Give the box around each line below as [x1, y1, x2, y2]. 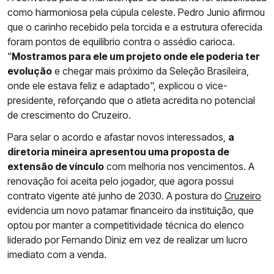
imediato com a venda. [7, 248, 106, 261]
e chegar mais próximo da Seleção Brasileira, [52, 65, 249, 78]
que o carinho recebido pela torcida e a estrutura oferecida [7, 21, 262, 34]
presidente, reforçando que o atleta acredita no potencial [7, 94, 255, 107]
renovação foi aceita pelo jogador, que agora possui [7, 175, 234, 188]
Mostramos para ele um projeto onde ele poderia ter [12, 50, 260, 63]
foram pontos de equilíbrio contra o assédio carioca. [7, 35, 235, 48]
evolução [7, 65, 52, 78]
